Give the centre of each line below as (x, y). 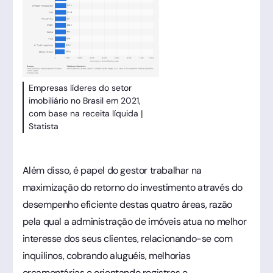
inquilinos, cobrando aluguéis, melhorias (106, 255)
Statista (43, 126)
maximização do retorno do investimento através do (132, 187)
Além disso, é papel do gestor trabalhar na (112, 170)
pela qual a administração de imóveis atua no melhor (134, 221)
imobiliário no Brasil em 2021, (84, 100)
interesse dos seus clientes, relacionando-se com (127, 238)
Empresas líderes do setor (80, 87)
